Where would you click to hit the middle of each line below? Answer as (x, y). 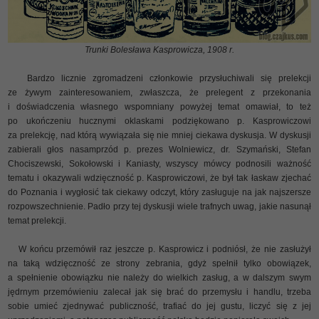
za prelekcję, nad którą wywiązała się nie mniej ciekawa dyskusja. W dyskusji (159, 135)
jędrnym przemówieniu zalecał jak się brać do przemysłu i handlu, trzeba (159, 292)
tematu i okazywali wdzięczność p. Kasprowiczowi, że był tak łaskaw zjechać (159, 178)
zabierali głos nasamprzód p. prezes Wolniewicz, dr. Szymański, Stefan (159, 149)
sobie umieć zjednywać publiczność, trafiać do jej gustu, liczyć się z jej (159, 306)
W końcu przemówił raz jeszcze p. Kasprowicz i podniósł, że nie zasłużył (159, 249)
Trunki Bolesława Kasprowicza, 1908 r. (159, 49)
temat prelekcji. (37, 220)
